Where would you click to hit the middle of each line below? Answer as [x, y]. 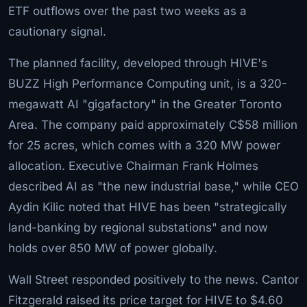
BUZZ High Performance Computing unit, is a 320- [148, 83]
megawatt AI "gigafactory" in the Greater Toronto [145, 104]
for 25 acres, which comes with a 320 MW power [144, 145]
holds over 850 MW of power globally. [113, 248]
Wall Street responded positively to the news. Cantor [153, 279]
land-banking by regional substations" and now [138, 227]
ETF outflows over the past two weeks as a [127, 11]
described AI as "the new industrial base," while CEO [153, 186]
